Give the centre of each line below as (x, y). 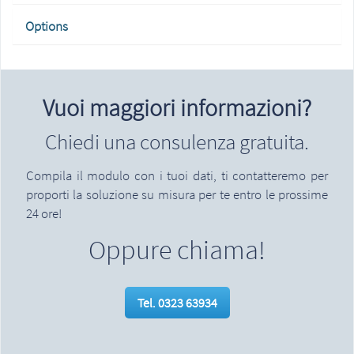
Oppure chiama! (177, 250)
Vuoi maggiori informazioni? (177, 107)
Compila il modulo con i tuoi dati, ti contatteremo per (177, 175)
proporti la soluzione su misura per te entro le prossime (177, 194)
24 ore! (44, 213)
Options (47, 26)
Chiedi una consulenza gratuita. (177, 141)
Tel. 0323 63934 (177, 303)
